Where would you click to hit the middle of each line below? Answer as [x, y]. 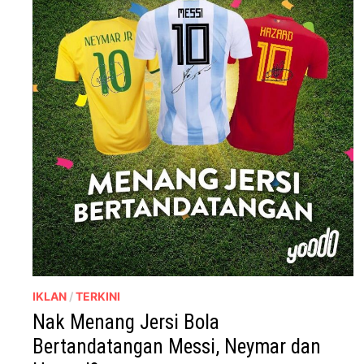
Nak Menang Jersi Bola [126, 322]
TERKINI [98, 296]
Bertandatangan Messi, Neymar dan [177, 346]
